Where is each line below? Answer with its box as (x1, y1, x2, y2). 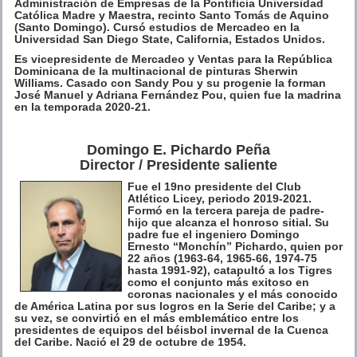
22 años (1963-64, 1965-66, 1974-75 (127, 251, 317, 265)
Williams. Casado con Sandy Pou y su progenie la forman (14, 76, 326, 89)
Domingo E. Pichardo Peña (87, 141, 270, 158)
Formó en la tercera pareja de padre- (127, 203, 324, 217)
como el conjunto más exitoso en (127, 275, 309, 288)
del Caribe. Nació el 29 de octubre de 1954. (14, 335, 246, 348)
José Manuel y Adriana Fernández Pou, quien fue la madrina (14, 88, 341, 101)
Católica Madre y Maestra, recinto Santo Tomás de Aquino (14, 8, 329, 22)
